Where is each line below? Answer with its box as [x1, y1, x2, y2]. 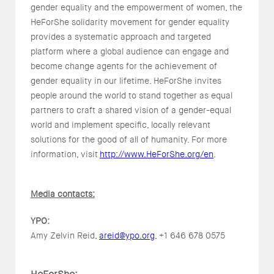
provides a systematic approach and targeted [31, 31, 211, 43]
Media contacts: [31, 188, 95, 200]
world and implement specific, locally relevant [31, 119, 210, 131]
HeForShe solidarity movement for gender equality [31, 17, 229, 28]
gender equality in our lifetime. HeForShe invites [31, 75, 221, 87]
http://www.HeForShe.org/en [100, 149, 213, 160]
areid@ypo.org [99, 230, 155, 242]
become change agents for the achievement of [31, 61, 217, 72]
